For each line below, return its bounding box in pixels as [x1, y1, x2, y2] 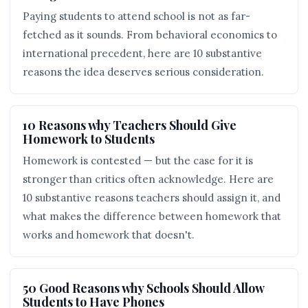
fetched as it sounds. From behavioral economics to [23, 28, 277, 41]
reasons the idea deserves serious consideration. [23, 65, 264, 78]
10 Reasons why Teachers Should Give [23, 117, 236, 133]
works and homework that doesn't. [23, 228, 195, 241]
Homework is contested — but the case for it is [23, 154, 253, 167]
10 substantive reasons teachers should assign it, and [23, 191, 280, 204]
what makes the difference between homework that [23, 210, 281, 223]
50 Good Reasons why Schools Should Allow [23, 280, 264, 296]
